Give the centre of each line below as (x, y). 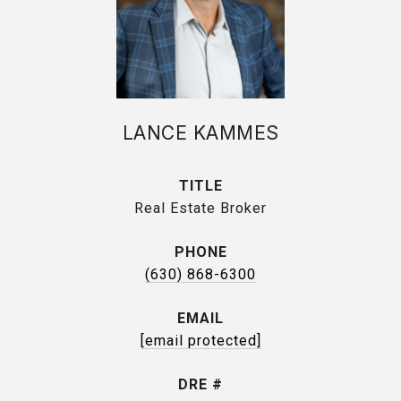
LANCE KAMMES (200, 133)
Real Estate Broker (200, 208)
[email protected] (200, 341)
